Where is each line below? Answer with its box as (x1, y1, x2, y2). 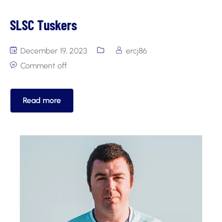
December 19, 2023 (18, 46, 87, 56)
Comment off (20, 61, 67, 71)
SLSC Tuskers (10, 16, 77, 34)
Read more (23, 96, 61, 106)
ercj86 (126, 46, 147, 56)
